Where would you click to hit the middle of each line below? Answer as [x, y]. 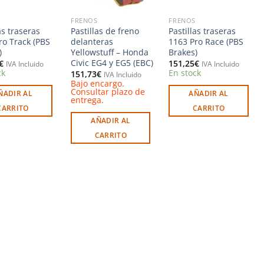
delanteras [92, 41]
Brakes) [183, 52]
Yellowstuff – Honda [110, 52]
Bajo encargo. [98, 83]
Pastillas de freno [105, 31]
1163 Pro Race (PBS [206, 41]
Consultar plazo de [108, 91]
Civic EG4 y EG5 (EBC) [112, 62]
